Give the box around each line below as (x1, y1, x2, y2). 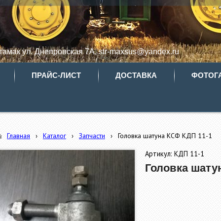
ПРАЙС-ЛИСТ (32, 71, 81, 79)
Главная (7, 131, 30, 140)
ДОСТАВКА (115, 71, 157, 79)
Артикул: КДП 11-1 (145, 149, 204, 158)
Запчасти (79, 131, 105, 140)
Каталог (43, 131, 66, 140)
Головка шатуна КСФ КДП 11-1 (118, 131, 212, 140)
